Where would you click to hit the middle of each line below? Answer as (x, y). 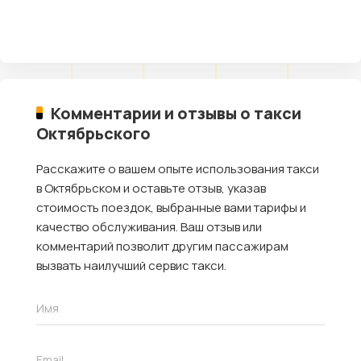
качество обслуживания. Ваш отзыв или (149, 226)
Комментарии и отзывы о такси (176, 113)
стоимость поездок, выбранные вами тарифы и (171, 207)
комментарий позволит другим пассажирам (162, 246)
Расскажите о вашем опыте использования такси (178, 168)
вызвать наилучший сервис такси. (131, 265)
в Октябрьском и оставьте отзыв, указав (151, 188)
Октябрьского (93, 133)
